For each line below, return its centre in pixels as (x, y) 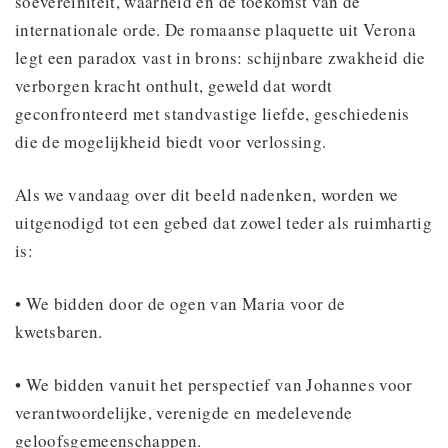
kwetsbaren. (62, 331)
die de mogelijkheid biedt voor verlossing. (171, 141)
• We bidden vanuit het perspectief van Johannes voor (214, 384)
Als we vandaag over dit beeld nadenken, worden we (207, 194)
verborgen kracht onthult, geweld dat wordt (174, 85)
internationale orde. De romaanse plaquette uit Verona (216, 29)
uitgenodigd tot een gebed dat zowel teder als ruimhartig (224, 222)
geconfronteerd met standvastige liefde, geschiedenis (212, 113)
